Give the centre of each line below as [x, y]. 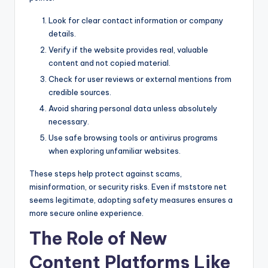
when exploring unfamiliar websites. [115, 151]
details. [62, 33]
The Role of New [98, 239]
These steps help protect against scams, [106, 174]
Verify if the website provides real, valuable [128, 50]
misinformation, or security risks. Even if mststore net [128, 187]
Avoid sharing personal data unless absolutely [133, 109]
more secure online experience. [86, 213]
